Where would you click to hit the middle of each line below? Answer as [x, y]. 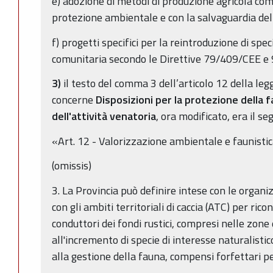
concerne [74, 100]
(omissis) [72, 166]
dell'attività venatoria [104, 116]
